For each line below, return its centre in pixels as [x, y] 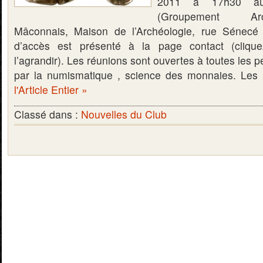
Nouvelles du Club [124, 114]
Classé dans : [48, 114]
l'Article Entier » [51, 90]
